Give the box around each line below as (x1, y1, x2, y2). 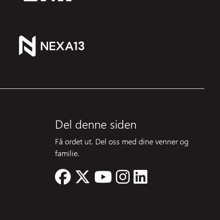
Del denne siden (55, 116, 137, 132)
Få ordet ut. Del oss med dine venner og (55, 136, 189, 147)
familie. (55, 148, 80, 159)
